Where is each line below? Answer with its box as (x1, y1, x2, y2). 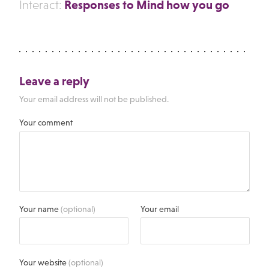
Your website (19, 257, 68, 267)
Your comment (19, 118, 73, 128)
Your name (19, 204, 61, 214)
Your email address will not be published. (19, 94, 169, 104)
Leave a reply (19, 74, 89, 88)
